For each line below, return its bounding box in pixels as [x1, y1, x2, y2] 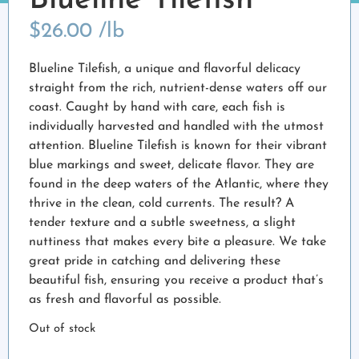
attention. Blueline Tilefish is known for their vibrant [29, 139, 327, 152]
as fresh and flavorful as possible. [29, 292, 221, 306]
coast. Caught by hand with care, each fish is [29, 100, 285, 114]
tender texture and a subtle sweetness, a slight [29, 216, 296, 229]
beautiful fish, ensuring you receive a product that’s [29, 273, 324, 287]
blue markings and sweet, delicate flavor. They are [29, 158, 314, 171]
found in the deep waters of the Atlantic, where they [29, 177, 329, 191]
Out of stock [29, 323, 95, 336]
